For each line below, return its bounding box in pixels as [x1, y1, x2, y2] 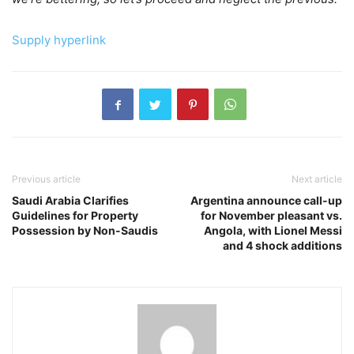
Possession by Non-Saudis [12, 224, 158, 238]
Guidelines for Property [12, 209, 138, 223]
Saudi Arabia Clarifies [12, 194, 129, 208]
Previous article [12, 173, 81, 186]
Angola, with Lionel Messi [204, 224, 342, 238]
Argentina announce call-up [190, 194, 342, 208]
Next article [292, 173, 342, 186]
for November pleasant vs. [201, 209, 342, 223]
